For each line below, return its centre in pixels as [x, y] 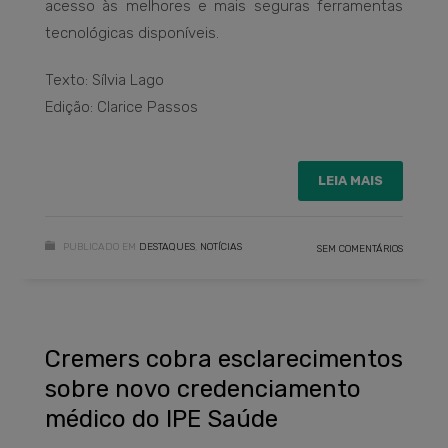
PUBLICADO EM [99, 246]
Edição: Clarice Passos [121, 106]
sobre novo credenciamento [203, 388]
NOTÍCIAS [221, 246]
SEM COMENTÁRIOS [360, 248]
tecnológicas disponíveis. [132, 32]
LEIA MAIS [350, 180]
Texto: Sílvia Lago [104, 79]
